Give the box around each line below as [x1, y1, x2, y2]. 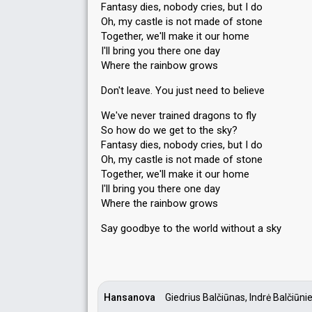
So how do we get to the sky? [101, 124, 237, 136]
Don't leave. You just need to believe [101, 84, 265, 97]
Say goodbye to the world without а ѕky [101, 222, 281, 235]
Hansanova [104, 292, 155, 303]
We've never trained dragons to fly [101, 109, 256, 122]
